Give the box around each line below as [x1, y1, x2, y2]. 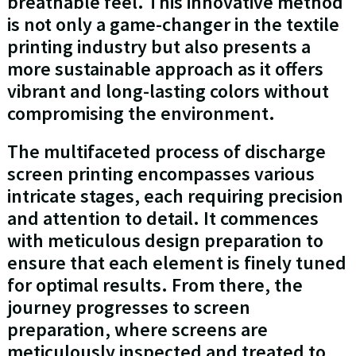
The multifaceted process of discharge [6, 139, 326, 164]
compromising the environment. [6, 101, 275, 126]
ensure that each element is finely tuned [6, 250, 346, 276]
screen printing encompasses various [6, 161, 315, 187]
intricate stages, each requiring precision [6, 184, 343, 209]
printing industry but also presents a [6, 34, 311, 60]
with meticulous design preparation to [6, 228, 323, 253]
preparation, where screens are [6, 317, 268, 342]
